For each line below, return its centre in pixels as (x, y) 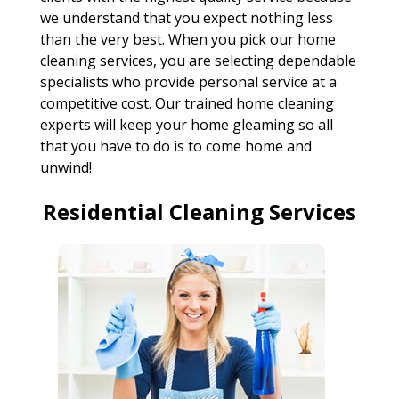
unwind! (65, 167)
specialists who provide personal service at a (188, 82)
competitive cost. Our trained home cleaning (187, 103)
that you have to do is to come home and (175, 146)
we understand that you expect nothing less (186, 18)
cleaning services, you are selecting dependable (198, 61)
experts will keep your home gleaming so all (186, 125)
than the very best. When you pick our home (187, 39)
